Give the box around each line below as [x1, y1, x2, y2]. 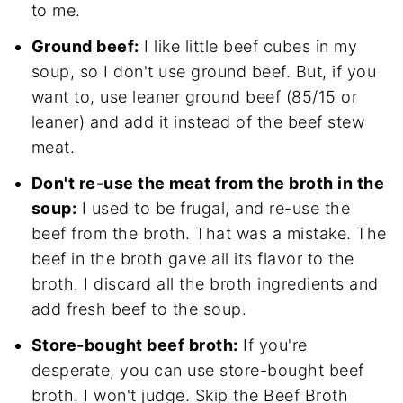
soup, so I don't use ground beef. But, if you [31, 61, 377, 81]
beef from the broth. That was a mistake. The [31, 223, 387, 243]
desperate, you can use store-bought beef [31, 360, 364, 380]
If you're [237, 335, 308, 354]
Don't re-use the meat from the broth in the [31, 173, 385, 193]
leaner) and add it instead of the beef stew [31, 112, 365, 131]
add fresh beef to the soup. [31, 299, 247, 318]
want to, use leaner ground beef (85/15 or [31, 86, 358, 106]
